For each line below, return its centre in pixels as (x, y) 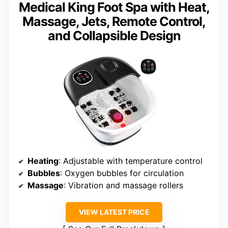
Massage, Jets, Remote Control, (114, 21)
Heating (43, 161)
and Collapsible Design (114, 35)
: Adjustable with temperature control (131, 161)
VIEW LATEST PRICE (114, 212)
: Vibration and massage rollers (123, 185)
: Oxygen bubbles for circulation (122, 173)
